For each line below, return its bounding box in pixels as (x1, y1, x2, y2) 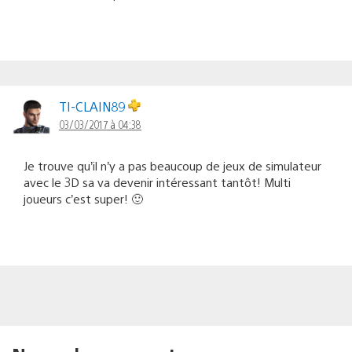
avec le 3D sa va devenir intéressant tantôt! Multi (24, 174, 291, 189)
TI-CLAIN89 (59, 97, 128, 115)
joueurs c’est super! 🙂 (24, 190, 143, 206)
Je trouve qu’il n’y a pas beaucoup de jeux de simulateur (24, 157, 321, 173)
